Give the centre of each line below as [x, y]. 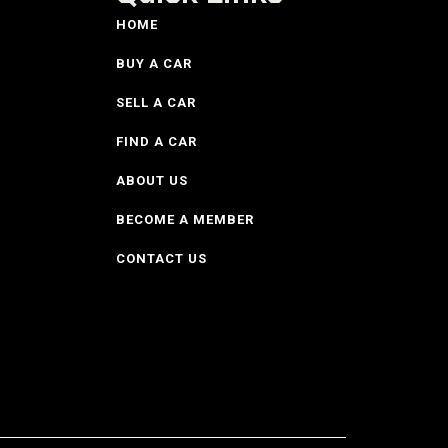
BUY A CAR [154, 63]
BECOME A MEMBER [185, 219]
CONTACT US [161, 258]
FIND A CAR [156, 141]
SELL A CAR [156, 102]
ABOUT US [152, 180]
